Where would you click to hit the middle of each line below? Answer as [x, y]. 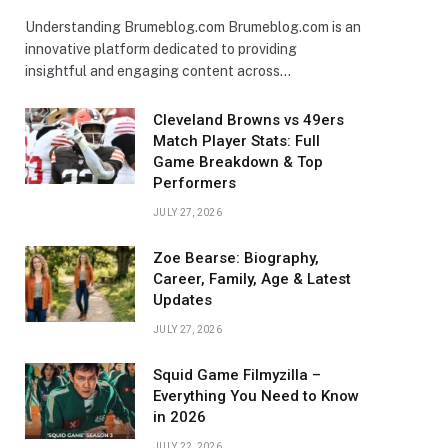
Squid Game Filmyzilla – [237, 375]
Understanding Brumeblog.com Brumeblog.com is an [193, 27]
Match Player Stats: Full [236, 141]
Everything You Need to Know [256, 396]
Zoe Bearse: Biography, [236, 258]
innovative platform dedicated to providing [161, 49]
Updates [182, 300]
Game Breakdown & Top [238, 162]
